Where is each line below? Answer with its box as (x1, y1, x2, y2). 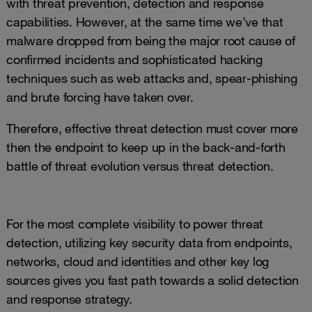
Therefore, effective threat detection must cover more (6, 120, 298, 136)
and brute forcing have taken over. (6, 89, 194, 104)
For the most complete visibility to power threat (6, 216, 263, 231)
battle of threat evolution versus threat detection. (6, 158, 274, 173)
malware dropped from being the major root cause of (6, 33, 295, 48)
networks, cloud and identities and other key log (6, 253, 269, 269)
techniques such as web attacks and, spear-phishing (6, 70, 297, 86)
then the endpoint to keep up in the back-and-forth (6, 139, 286, 155)
